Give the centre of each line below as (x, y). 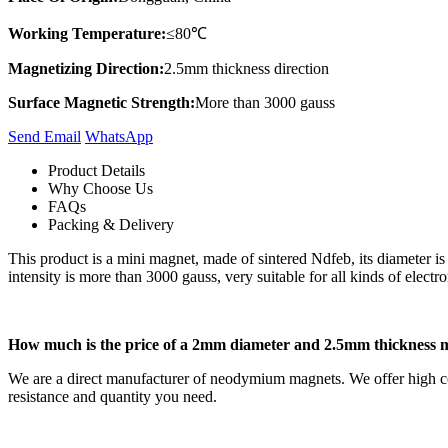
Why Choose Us (100, 188)
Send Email (44, 136)
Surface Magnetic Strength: (101, 102)
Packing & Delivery (111, 224)
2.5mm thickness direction (246, 68)
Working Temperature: (87, 33)
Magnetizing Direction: (86, 68)
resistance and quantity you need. (112, 396)
